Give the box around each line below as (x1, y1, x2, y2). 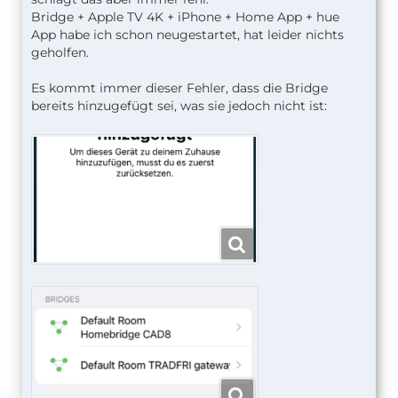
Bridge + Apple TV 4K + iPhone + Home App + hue (31, 9, 339, 25)
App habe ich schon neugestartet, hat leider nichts (31, 27, 344, 43)
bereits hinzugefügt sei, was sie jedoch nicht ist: (31, 98, 327, 114)
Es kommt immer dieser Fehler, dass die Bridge (31, 80, 328, 96)
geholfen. (31, 44, 89, 60)
